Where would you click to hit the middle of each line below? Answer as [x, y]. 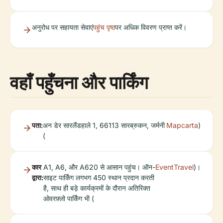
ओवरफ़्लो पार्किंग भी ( [69, 198]
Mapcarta [182, 125]
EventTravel [174, 167]
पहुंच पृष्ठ [104, 27]
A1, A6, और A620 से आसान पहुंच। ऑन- [99, 167]
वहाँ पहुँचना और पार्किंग [79, 82]
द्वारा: [38, 177]
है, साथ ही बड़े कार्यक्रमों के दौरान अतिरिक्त [97, 188]
